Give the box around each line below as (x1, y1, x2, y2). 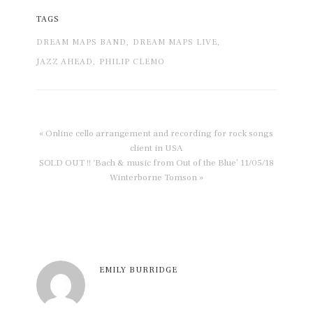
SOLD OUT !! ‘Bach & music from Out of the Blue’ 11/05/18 (38, 157, 274, 169)
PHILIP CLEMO (99, 57, 166, 68)
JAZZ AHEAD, (36, 57, 96, 68)
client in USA (130, 143, 183, 154)
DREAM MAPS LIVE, (133, 37, 221, 48)
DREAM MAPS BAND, (36, 37, 130, 48)
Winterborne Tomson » (109, 172, 203, 184)
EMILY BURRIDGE (99, 265, 178, 276)
